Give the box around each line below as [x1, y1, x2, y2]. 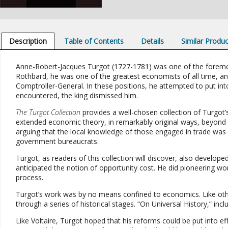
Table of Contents [64, 36, 124, 46]
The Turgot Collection [15, 107, 80, 117]
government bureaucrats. [15, 136, 99, 146]
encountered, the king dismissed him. [15, 91, 138, 100]
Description [9, 36, 47, 46]
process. [15, 173, 43, 182]
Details [141, 36, 164, 46]
